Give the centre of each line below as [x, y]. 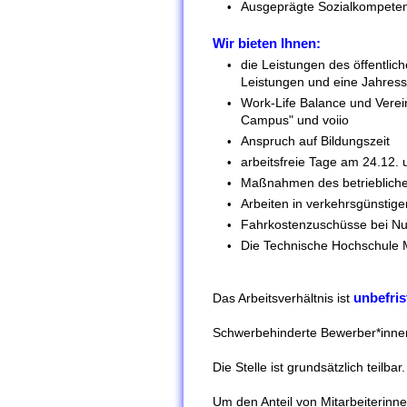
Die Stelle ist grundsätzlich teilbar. [309, 367]
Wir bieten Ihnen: [267, 43]
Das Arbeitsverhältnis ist [283, 298]
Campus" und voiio [295, 119]
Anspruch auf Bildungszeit [315, 140]
